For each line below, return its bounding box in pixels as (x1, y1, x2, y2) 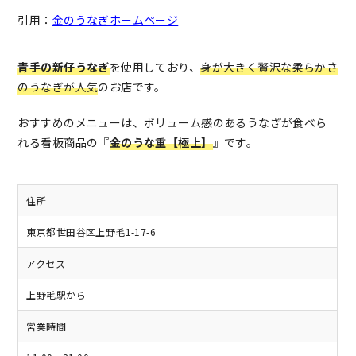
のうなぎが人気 (17, 79, 99, 95)
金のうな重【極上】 (109, 134, 213, 151)
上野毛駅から (26, 288, 86, 302)
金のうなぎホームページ (52, 12, 179, 29)
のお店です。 (98, 79, 166, 95)
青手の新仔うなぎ (17, 59, 110, 75)
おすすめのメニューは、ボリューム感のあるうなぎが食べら (17, 114, 327, 131)
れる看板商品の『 (17, 134, 110, 151)
